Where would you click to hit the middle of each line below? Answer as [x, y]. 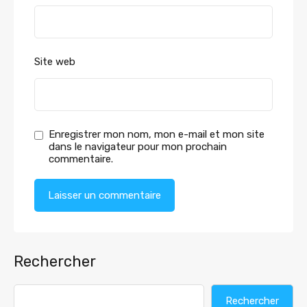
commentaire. [81, 159]
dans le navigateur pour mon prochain [138, 147]
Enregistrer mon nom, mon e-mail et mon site [157, 134]
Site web [55, 62]
